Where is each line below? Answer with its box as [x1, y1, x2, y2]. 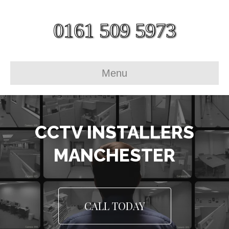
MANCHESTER [54, 145, 175, 166]
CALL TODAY [84, 199, 145, 213]
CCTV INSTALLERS [35, 122, 194, 143]
